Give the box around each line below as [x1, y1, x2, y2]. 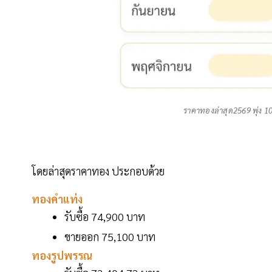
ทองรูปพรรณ [32, 248, 92, 262]
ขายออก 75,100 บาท [64, 229, 155, 243]
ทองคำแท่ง [32, 191, 83, 206]
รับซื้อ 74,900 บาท [64, 209, 145, 223]
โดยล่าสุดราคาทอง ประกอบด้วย [32, 163, 165, 178]
